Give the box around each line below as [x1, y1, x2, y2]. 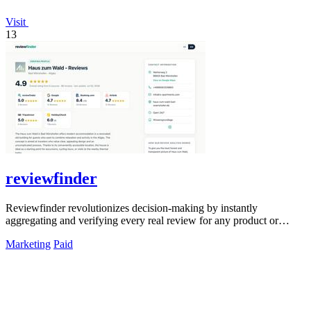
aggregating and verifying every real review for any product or [6, 215, 278, 227]
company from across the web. [6, 227, 140, 239]
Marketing [6, 238, 51, 251]
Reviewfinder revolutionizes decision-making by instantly [6, 202, 258, 215]
